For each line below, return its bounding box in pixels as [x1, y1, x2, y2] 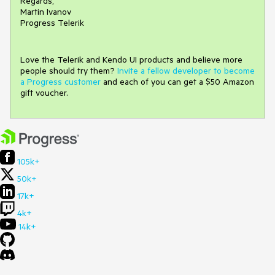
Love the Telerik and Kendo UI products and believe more [20, 54, 242, 66]
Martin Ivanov [20, 6, 71, 18]
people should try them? [20, 65, 117, 77]
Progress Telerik [20, 17, 84, 29]
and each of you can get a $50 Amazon [101, 76, 254, 88]
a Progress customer [20, 76, 101, 88]
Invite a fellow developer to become [117, 65, 255, 77]
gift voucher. [20, 87, 68, 99]
